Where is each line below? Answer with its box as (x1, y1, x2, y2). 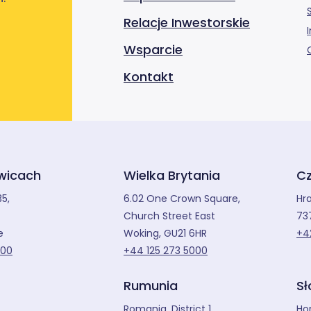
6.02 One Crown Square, (124, 192, 240, 206)
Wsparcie (124, 41, 183, 59)
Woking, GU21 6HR (124, 226, 207, 241)
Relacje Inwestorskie (124, 14, 250, 32)
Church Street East (124, 209, 215, 224)
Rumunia (124, 277, 178, 295)
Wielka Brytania (124, 167, 220, 185)
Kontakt (124, 68, 174, 86)
